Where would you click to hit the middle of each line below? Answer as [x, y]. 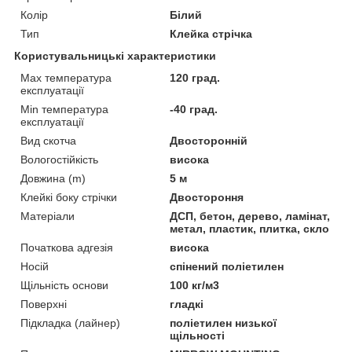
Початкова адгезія [67, 247]
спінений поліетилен [227, 266]
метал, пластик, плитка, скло [250, 228]
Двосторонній [209, 140]
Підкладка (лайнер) [70, 323]
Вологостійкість [59, 159]
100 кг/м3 [195, 285]
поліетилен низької [224, 323]
